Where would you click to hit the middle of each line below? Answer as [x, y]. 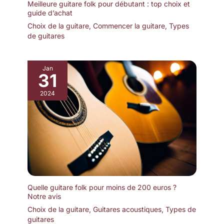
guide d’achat [50, 12]
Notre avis [44, 196]
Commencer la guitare [129, 25]
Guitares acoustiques [127, 209]
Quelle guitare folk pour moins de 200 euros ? [102, 187]
